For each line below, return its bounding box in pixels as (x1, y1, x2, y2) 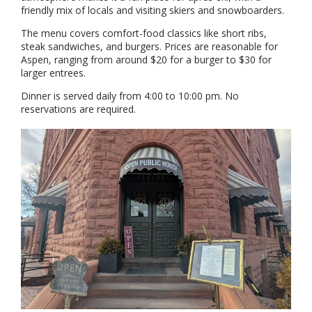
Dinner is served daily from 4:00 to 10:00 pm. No (21, 89, 239, 103)
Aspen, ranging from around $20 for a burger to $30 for (21, 53, 272, 67)
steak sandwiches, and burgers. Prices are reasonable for (21, 40, 278, 54)
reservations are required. (21, 102, 136, 116)
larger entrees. (21, 66, 86, 80)
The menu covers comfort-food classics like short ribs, (21, 26, 267, 40)
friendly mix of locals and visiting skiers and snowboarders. (21, 3, 284, 17)
